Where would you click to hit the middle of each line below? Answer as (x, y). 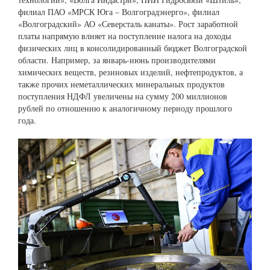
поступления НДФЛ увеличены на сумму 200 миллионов (123, 96)
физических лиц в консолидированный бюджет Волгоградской (133, 48)
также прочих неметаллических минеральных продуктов (121, 84)
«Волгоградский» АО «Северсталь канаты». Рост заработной (128, 24)
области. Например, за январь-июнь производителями (117, 60)
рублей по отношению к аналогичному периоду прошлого (125, 108)
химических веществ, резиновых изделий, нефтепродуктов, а (130, 72)
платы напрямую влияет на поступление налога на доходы (124, 36)
